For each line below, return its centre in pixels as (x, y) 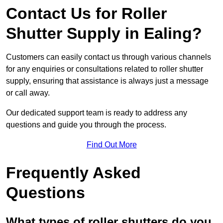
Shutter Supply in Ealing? (104, 34)
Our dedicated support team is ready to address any (97, 113)
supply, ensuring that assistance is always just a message (107, 81)
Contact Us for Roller (86, 14)
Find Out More (111, 145)
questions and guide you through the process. (86, 125)
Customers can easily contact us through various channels (109, 57)
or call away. (28, 93)
